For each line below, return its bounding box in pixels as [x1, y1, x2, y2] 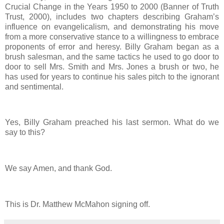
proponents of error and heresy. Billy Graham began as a [5, 42, 219, 51]
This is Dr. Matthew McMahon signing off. [5, 199, 150, 208]
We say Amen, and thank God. [5, 163, 112, 172]
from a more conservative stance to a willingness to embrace [5, 32, 219, 41]
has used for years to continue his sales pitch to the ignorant [5, 72, 219, 81]
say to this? [5, 128, 45, 137]
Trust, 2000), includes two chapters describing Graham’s [5, 12, 219, 21]
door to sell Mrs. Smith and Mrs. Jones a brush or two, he [5, 62, 219, 71]
